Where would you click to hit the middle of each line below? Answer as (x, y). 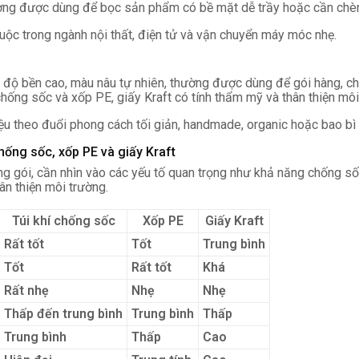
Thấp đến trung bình (63, 314)
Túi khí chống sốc (63, 221)
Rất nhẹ (26, 290)
